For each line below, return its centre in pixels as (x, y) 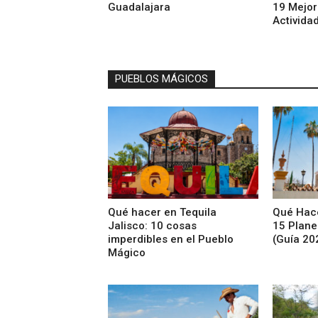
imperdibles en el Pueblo (171, 240)
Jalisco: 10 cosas (152, 226)
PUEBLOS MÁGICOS (161, 78)
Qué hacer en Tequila (162, 213)
